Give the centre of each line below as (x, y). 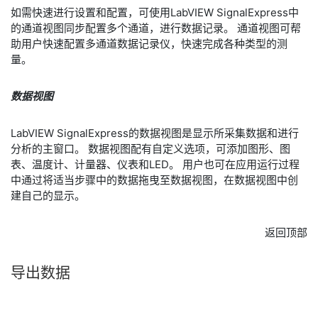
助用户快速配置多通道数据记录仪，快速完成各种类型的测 (149, 44)
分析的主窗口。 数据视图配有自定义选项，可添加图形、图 (150, 149)
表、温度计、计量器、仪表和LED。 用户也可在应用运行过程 (155, 164)
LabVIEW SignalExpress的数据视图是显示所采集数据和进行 (155, 133)
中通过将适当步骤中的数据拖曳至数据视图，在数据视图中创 (154, 180)
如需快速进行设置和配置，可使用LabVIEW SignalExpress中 (155, 12)
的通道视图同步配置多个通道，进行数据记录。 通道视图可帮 (156, 28)
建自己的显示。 (48, 196)
